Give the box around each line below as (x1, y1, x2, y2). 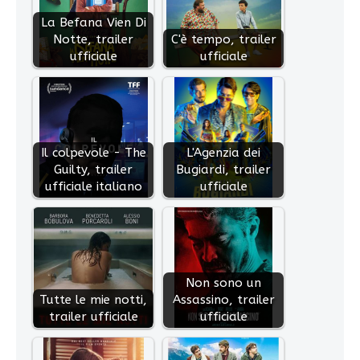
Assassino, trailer (172, 292, 275, 308)
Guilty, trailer (54, 162, 133, 178)
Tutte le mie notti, (39, 292, 147, 308)
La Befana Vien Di (40, 15, 146, 31)
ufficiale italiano (44, 179, 142, 194)
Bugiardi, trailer (176, 162, 271, 178)
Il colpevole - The (40, 145, 146, 161)
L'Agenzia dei (186, 145, 260, 161)
